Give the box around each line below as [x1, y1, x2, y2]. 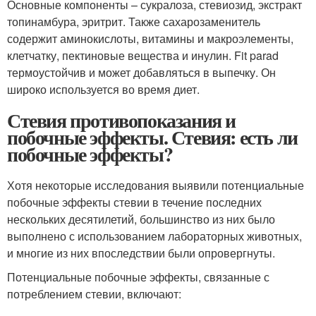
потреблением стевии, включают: [7, 285, 181, 302]
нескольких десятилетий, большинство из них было [7, 210, 275, 227]
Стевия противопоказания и [7, 105, 236, 135]
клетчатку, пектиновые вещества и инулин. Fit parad [7, 47, 279, 63]
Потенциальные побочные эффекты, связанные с [7, 268, 269, 285]
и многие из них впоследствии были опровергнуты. [7, 244, 275, 261]
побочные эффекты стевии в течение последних [7, 193, 262, 210]
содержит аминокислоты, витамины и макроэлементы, [7, 30, 293, 47]
